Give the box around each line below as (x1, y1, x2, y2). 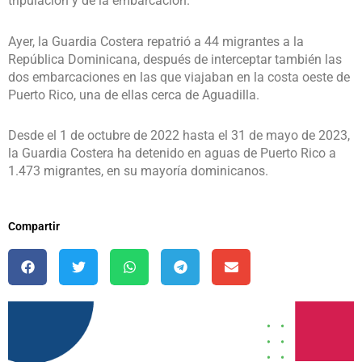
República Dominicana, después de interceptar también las (8, 51, 342, 67)
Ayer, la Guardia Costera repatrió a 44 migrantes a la (8, 33, 304, 49)
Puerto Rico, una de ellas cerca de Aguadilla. (8, 86, 259, 103)
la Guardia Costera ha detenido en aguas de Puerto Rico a (8, 145, 336, 162)
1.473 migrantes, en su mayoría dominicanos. (8, 163, 268, 179)
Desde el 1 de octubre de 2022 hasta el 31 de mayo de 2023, (8, 128, 350, 144)
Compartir (8, 219, 60, 233)
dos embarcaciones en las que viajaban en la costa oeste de (8, 69, 350, 85)
